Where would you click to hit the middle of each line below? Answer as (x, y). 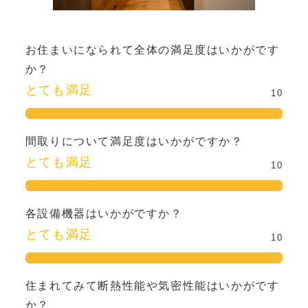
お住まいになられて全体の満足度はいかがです (152, 50)
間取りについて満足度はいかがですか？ (134, 142)
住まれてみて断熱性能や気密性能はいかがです (152, 285)
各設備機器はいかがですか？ (104, 213)
